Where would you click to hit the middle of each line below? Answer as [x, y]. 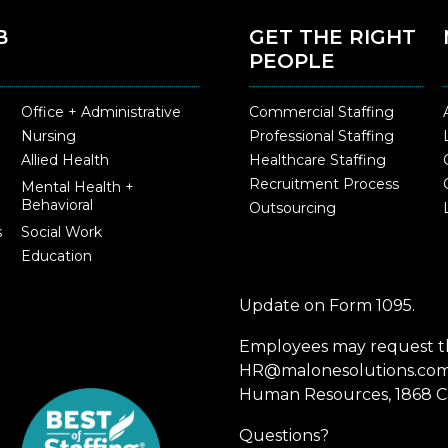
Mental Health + [77, 187]
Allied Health [64, 160]
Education [56, 256]
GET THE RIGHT [332, 37]
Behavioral [56, 205]
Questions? [284, 436]
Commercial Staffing [321, 112]
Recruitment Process [324, 184]
